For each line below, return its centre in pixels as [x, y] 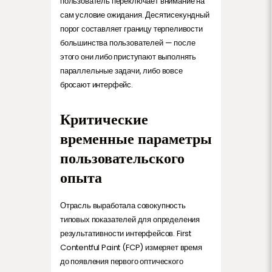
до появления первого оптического [122, 261]
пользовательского [122, 158]
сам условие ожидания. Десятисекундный [135, 15]
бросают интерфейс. [97, 84]
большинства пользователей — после [128, 42]
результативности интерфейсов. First [126, 233]
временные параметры [136, 138]
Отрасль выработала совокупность [123, 205]
